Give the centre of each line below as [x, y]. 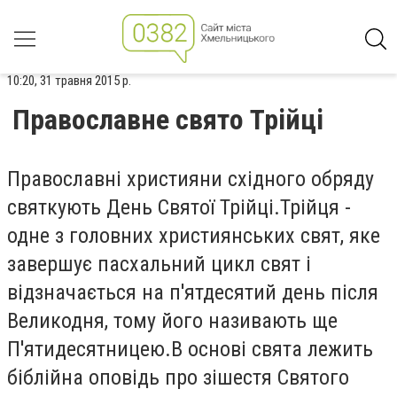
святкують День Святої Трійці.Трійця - [179, 207]
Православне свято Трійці [168, 120]
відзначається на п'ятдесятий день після [193, 292]
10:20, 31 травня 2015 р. [69, 81]
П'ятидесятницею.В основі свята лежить [190, 349]
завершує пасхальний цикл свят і [159, 264]
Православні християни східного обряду [191, 179]
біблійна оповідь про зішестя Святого [178, 378]
